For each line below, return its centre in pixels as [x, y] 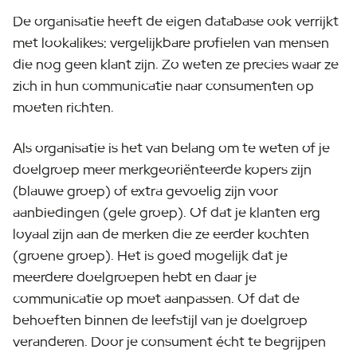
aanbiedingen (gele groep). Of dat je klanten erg [167, 212]
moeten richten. [63, 107]
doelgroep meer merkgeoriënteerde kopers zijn [162, 169]
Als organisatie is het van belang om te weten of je [171, 148]
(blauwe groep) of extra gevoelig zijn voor [145, 191]
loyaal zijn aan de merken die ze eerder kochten [161, 234]
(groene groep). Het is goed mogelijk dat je [150, 255]
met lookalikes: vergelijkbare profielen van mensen [171, 43]
